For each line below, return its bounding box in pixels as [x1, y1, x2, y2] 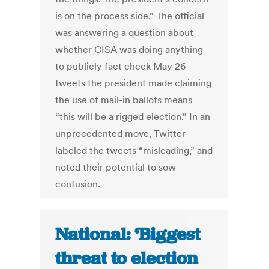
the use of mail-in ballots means [55, 94, 193, 106]
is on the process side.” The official [55, 10, 205, 22]
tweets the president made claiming [55, 77, 212, 89]
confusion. [55, 178, 106, 190]
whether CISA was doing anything [55, 43, 204, 56]
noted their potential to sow [55, 161, 177, 174]
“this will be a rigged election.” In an [55, 110, 211, 123]
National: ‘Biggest [55, 223, 201, 246]
